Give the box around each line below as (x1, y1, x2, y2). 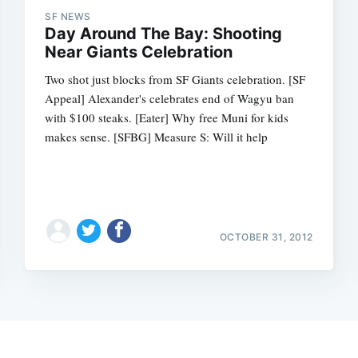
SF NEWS (45, 10, 91, 22)
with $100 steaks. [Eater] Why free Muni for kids (45, 109, 289, 125)
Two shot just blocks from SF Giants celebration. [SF (45, 70, 306, 87)
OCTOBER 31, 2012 (219, 230, 313, 243)
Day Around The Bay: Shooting (45, 23, 283, 43)
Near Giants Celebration (45, 42, 233, 62)
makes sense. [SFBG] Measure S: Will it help (45, 128, 268, 145)
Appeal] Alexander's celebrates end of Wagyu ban (45, 89, 295, 106)
